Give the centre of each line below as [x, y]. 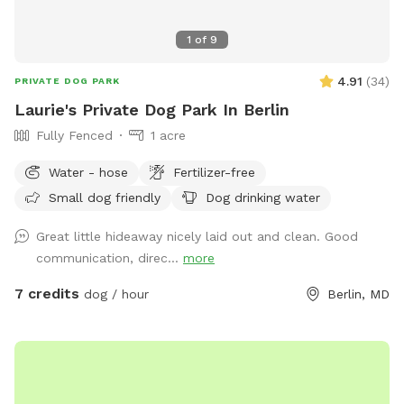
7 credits [47, 293]
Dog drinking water [263, 197]
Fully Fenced [74, 135]
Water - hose [88, 172]
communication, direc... [110, 257]
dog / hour [114, 294]
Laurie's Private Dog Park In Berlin [152, 109]
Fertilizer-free [214, 172]
